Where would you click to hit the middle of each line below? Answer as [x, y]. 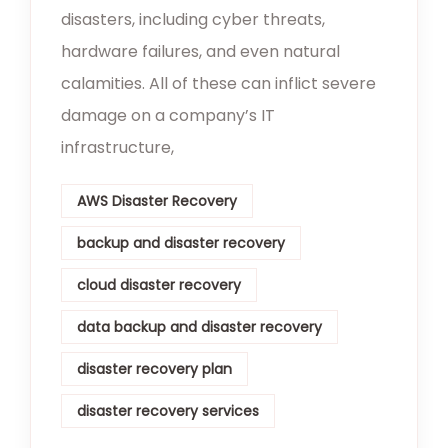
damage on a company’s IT [168, 116]
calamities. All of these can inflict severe [218, 84]
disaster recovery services [168, 411]
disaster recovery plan [154, 369]
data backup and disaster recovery [199, 327]
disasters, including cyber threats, [193, 20]
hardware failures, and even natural [200, 52]
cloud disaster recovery [159, 285]
